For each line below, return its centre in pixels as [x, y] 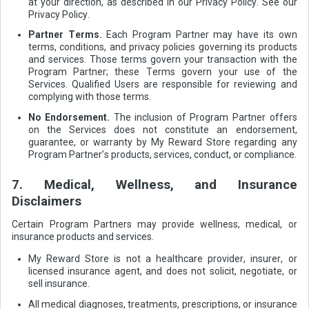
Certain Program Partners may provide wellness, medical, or [154, 224]
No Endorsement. [69, 117]
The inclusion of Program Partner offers [203, 117]
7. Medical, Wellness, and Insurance [154, 185]
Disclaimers [47, 202]
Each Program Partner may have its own [199, 35]
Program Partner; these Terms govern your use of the [162, 72]
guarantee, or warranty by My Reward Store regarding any [162, 142]
